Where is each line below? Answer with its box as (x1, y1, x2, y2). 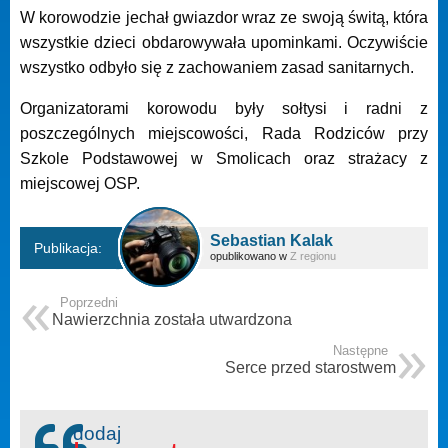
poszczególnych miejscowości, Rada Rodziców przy (20, 124, 428, 142)
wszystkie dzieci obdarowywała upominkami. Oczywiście (20, 33, 428, 51)
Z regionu (290, 249, 336, 262)
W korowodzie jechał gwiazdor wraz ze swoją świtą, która (20, 8, 428, 26)
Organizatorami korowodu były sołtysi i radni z (20, 99, 428, 117)
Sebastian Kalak (210, 231, 333, 249)
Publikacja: (34, 239, 102, 256)
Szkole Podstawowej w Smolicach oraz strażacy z (20, 149, 428, 167)
